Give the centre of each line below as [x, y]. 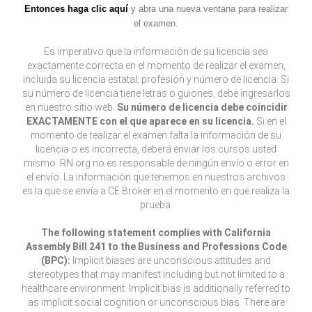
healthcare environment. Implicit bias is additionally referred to [156, 288]
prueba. [156, 205]
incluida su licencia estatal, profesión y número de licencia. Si [156, 79]
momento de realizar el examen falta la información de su [156, 135]
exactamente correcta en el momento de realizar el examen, [156, 65]
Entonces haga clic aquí [76, 9]
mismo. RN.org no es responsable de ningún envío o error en [156, 163]
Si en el [270, 121]
